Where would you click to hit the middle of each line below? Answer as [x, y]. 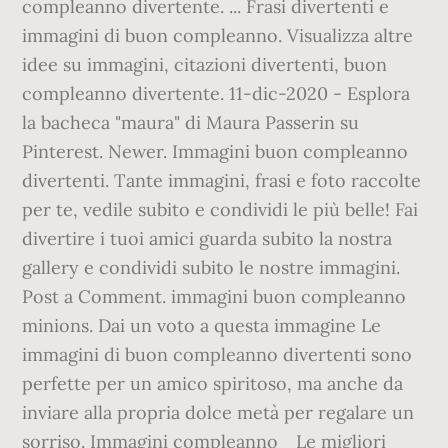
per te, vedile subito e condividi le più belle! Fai [220, 209]
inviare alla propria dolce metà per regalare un [218, 412]
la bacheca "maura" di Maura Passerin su [191, 122]
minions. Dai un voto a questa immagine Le [202, 325]
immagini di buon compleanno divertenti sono [217, 354]
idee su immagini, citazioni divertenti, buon [205, 64]
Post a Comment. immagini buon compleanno [214, 296]
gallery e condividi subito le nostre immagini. [211, 267]
